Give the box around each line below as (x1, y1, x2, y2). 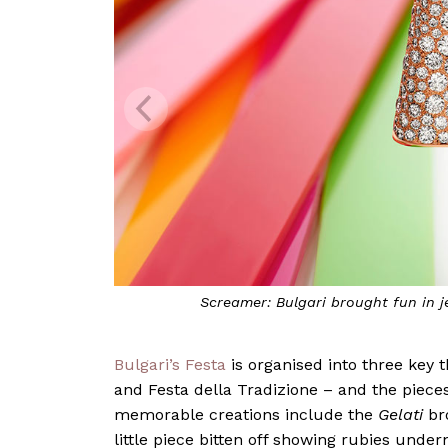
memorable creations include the (114, 405, 378, 424)
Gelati (378, 405, 423, 424)
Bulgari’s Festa (114, 355, 226, 374)
